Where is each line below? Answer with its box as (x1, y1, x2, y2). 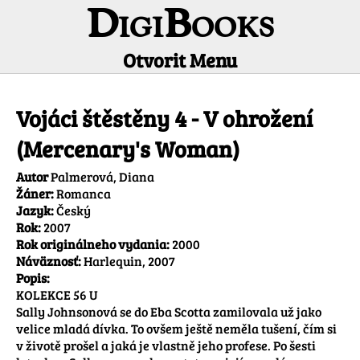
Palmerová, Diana (51, 168, 154, 186)
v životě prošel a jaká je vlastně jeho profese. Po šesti (16, 337, 316, 354)
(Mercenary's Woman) (16, 133, 239, 165)
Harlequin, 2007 (84, 252, 175, 270)
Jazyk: (16, 202, 54, 219)
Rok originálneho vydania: (16, 235, 170, 253)
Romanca (54, 185, 111, 202)
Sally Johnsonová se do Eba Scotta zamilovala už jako (16, 303, 321, 321)
